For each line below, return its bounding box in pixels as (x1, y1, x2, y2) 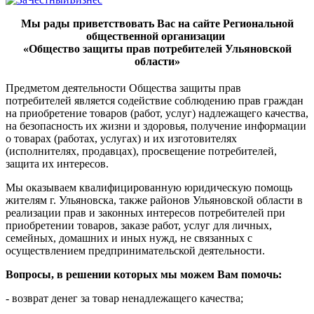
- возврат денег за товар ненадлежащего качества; (6, 292, 243, 304)
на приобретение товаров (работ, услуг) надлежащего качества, (6, 107, 308, 119)
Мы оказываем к (6, 181, 85, 193)
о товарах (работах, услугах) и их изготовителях (6, 132, 237, 144)
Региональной (222, 17, 294, 29)
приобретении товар (6, 219, 104, 231)
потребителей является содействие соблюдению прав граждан (6, 94, 303, 107)
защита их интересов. (6, 157, 109, 170)
